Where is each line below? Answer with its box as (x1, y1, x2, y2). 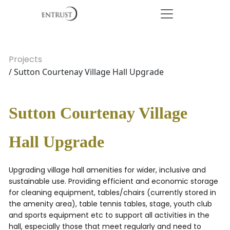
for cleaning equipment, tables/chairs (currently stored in (9, 187, 216, 198)
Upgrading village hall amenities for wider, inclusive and (9, 165, 206, 175)
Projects (9, 53, 42, 65)
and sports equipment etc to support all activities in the (9, 210, 209, 220)
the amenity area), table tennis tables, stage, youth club (9, 199, 212, 209)
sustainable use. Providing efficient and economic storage (9, 176, 218, 186)
